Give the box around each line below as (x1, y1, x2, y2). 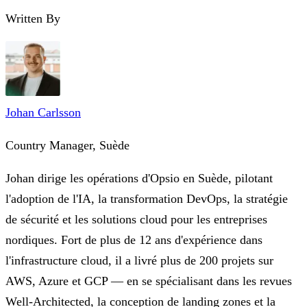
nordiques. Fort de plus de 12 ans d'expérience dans (5, 233, 262, 247)
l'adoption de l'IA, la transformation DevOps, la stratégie (5, 192, 288, 206)
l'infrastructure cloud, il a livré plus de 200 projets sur (5, 254, 273, 267)
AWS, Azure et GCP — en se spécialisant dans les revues (5, 274, 292, 288)
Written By (5, 12, 60, 25)
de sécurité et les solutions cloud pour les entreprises (5, 212, 267, 226)
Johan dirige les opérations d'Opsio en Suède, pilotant (5, 171, 273, 185)
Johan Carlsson (5, 106, 81, 119)
